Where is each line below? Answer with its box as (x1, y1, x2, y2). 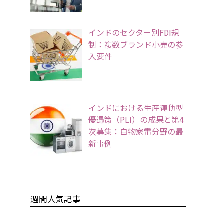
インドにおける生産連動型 (88, 102, 183, 114)
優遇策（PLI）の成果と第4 (88, 113, 184, 126)
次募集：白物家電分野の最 (88, 125, 183, 138)
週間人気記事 (30, 193, 81, 205)
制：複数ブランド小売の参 (88, 38, 183, 51)
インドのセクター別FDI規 (88, 26, 179, 39)
